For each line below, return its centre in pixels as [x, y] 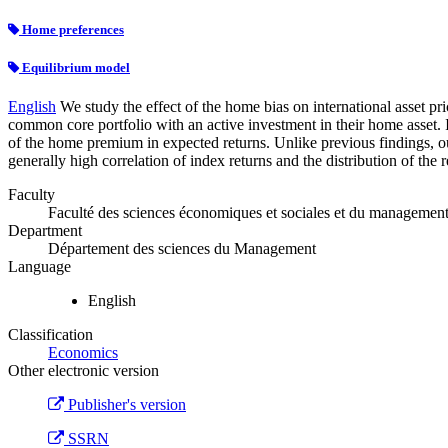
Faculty [31, 195]
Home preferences [71, 29]
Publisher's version [125, 405]
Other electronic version [83, 371]
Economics [83, 353]
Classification [50, 335]
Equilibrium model [74, 68]
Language [39, 267]
